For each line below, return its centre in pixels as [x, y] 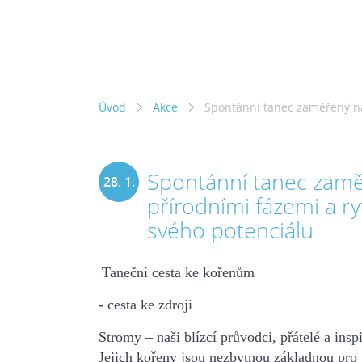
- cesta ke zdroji [145, 304]
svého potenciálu [230, 229]
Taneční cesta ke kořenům [178, 272]
